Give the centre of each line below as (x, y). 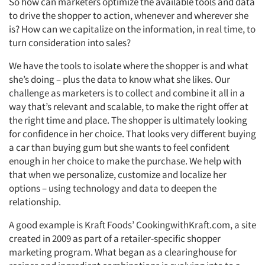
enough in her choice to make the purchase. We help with (125, 161)
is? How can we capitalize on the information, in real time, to (132, 29)
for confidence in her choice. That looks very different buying (132, 134)
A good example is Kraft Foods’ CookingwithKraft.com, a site (132, 225)
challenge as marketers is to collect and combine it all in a (127, 93)
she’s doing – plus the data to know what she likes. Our (119, 80)
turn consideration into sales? (70, 43)
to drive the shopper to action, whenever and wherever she (129, 16)
